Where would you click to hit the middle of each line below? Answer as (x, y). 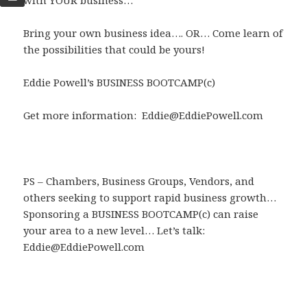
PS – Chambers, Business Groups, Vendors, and (139, 181)
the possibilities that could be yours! (114, 50)
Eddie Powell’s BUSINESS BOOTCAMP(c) (120, 83)
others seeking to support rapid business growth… (150, 198)
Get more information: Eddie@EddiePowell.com (144, 115)
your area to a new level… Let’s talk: (114, 231)
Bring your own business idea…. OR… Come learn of (153, 33)
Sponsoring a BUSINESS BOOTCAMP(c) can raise (141, 214)
